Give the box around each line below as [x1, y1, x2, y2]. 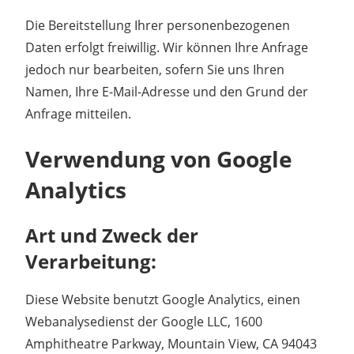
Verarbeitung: [25, 247, 156, 274]
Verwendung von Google [25, 143, 292, 174]
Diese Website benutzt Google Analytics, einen [25, 290, 300, 308]
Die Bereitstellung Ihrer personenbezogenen [25, 16, 290, 34]
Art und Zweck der [25, 221, 198, 248]
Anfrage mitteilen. [25, 104, 131, 122]
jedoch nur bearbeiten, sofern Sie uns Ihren [25, 60, 284, 78]
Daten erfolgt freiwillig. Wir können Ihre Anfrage [25, 38, 308, 56]
